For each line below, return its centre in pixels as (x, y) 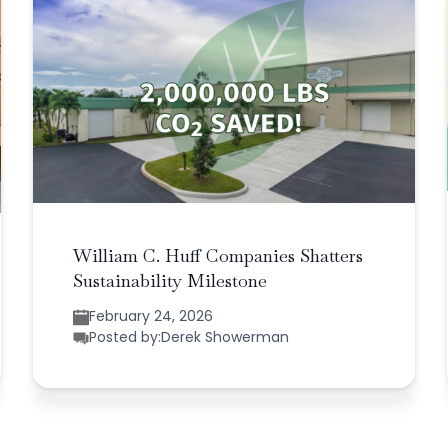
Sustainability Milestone (170, 280)
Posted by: (125, 337)
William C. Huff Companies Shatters (218, 255)
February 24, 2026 (151, 316)
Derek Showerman (225, 337)
